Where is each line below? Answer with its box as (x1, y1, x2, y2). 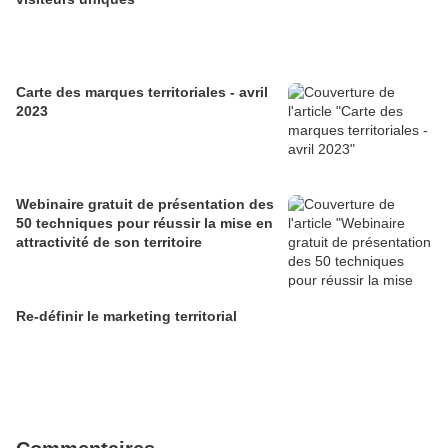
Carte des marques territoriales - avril (16, 84, 268, 101)
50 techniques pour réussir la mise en (16, 215, 273, 232)
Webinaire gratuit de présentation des (16, 196, 274, 213)
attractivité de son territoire (16, 234, 202, 251)
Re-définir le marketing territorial (16, 308, 237, 325)
